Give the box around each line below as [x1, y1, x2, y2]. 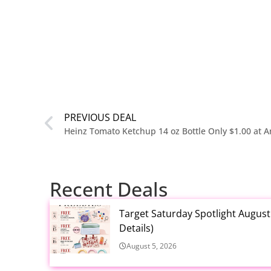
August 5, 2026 [126, 241, 177, 252]
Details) [119, 221, 154, 235]
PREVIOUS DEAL [64, 111, 136, 125]
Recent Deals [50, 176, 168, 203]
